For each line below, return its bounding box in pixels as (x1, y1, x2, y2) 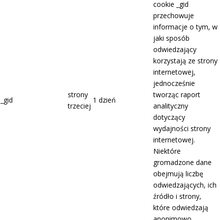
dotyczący (153, 112, 185, 122)
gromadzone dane (153, 158, 212, 167)
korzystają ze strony (153, 56, 218, 66)
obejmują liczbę (153, 169, 203, 179)
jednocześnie (153, 79, 195, 88)
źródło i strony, (153, 192, 201, 201)
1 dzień (93, 95, 116, 105)
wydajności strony (153, 124, 211, 134)
